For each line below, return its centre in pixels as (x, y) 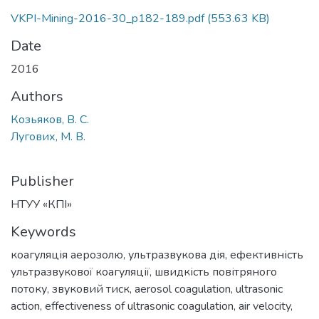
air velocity (265, 306)
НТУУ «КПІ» (41, 204)
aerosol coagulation (183, 289)
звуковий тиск (91, 289)
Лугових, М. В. (48, 137)
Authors (37, 96)
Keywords (43, 232)
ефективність (267, 255)
